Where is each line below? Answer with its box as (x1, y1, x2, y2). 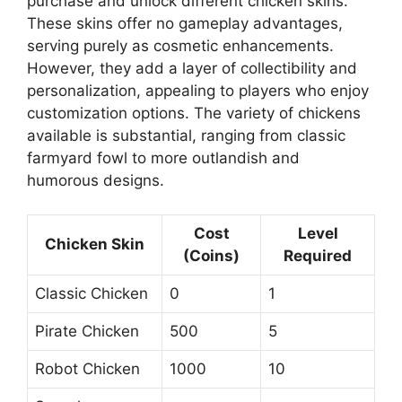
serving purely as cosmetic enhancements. (27, 36, 334, 55)
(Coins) (183, 247, 240, 266)
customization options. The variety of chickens (27, 103, 361, 122)
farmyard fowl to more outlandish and (27, 148, 300, 167)
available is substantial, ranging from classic (27, 126, 345, 144)
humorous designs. (27, 170, 164, 189)
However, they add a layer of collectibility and (27, 58, 357, 77)
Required (284, 247, 352, 266)
